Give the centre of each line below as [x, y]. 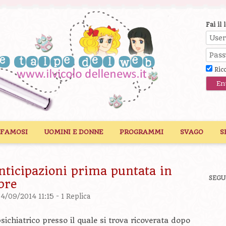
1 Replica [76, 196]
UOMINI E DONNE [74, 132]
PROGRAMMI [142, 132]
